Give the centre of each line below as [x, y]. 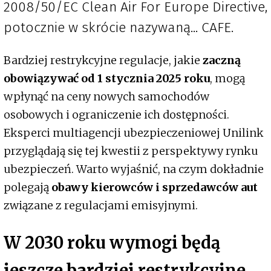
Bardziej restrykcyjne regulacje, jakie [103, 60]
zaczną [222, 60]
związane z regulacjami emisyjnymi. [101, 206]
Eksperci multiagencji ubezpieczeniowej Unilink [134, 133]
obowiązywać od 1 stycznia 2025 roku [107, 79]
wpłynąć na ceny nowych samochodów [106, 97]
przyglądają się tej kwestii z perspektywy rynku [131, 151]
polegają [28, 188]
